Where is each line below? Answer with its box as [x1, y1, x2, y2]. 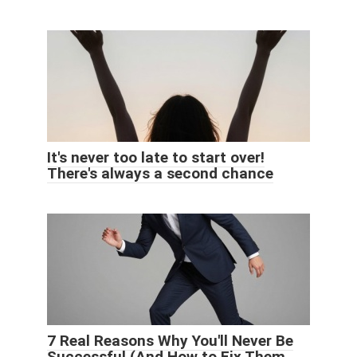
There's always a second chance [47, 163, 273, 182]
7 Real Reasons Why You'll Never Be [47, 331, 293, 350]
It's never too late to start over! [47, 147, 265, 167]
